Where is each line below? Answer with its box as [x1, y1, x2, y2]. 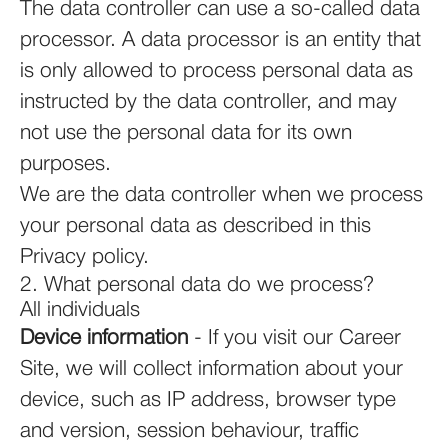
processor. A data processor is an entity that [20, 31, 421, 50]
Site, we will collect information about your [20, 360, 403, 379]
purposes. [20, 155, 111, 174]
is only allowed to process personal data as [20, 62, 413, 81]
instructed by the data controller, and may [20, 93, 397, 112]
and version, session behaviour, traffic [20, 422, 359, 441]
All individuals [20, 301, 140, 320]
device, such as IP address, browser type [20, 391, 396, 410]
